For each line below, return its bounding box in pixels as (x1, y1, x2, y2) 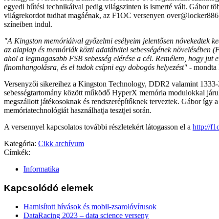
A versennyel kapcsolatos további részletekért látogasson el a (4, 122, 193, 131)
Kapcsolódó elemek (4, 182, 93, 193)
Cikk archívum (38, 139, 84, 148)
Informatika (23, 164, 59, 173)
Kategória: (4, 139, 36, 148)
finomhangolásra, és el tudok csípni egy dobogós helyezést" (4, 63, 187, 71)
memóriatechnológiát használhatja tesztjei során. (4, 106, 152, 114)
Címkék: (4, 148, 30, 156)
